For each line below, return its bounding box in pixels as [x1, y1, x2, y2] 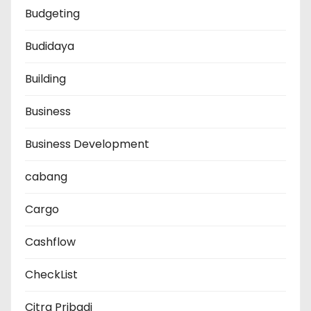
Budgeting [25, 6, 80, 22]
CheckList [25, 267, 78, 283]
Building [25, 71, 66, 87]
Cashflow [25, 234, 76, 251]
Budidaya [25, 38, 74, 55]
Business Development [25, 136, 149, 153]
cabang [25, 169, 67, 185]
